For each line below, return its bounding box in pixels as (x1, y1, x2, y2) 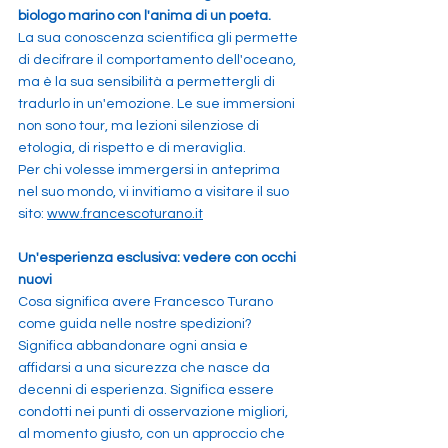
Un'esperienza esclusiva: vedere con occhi (18, 251, 299, 265)
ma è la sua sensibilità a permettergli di (18, 75, 278, 89)
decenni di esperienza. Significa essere (18, 383, 277, 397)
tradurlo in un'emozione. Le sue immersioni (18, 97, 298, 111)
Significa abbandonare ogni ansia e (18, 339, 251, 353)
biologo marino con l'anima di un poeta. (18, 9, 271, 23)
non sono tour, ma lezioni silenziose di (18, 119, 262, 133)
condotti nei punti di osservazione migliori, (18, 405, 291, 419)
